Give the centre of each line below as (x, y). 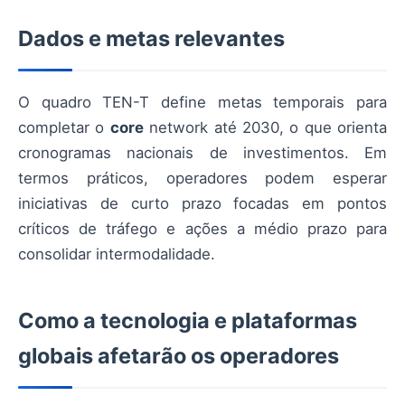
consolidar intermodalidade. (117, 254)
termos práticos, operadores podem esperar (202, 179)
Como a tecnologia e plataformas (188, 321)
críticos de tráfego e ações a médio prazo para (202, 229)
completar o (64, 128)
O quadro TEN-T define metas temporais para (202, 103)
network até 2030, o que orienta (265, 128)
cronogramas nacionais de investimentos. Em (202, 153)
